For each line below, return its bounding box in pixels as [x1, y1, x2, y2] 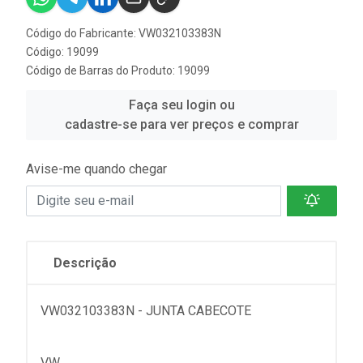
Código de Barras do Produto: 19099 [26, 63, 210, 77]
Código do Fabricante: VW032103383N [26, 26, 221, 40]
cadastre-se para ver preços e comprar [64, 116, 299, 132]
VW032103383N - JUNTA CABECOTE [41, 302, 251, 318]
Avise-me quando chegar [26, 160, 167, 177]
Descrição [53, 254, 117, 271]
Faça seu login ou [128, 96, 235, 113]
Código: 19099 [26, 45, 99, 58]
